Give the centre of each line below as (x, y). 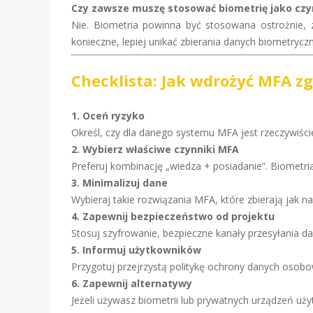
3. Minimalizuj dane (119, 183)
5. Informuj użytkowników (136, 250)
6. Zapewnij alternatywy (132, 283)
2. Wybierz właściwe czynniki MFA (155, 149)
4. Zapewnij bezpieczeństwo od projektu (173, 216)
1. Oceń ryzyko (108, 116)
